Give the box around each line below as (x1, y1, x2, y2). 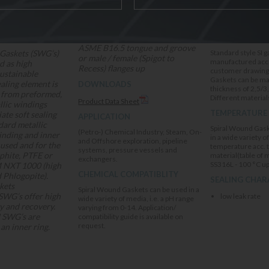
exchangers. (78, 154, 118, 163)
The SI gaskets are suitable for (78, 32, 188, 43)
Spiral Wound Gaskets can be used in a (78, 185, 200, 194)
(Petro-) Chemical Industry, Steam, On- (78, 127, 202, 136)
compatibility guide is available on (78, 212, 184, 221)
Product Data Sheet (78, 97, 140, 106)
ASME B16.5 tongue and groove (78, 43, 196, 53)
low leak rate (220, 192, 261, 201)
